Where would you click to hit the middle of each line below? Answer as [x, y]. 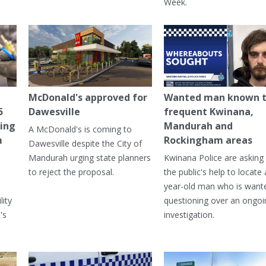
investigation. [189, 215]
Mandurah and [198, 126]
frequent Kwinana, [208, 112]
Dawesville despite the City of [85, 144]
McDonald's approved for [88, 98]
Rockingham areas [208, 140]
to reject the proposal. [71, 172]
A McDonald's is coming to [80, 129]
